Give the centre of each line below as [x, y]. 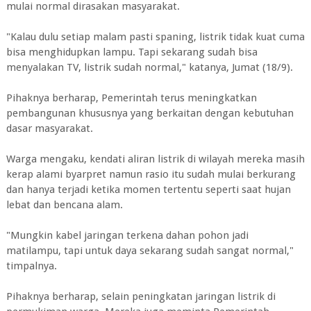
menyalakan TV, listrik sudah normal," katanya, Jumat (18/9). [149, 67]
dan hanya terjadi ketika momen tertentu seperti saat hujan [148, 190]
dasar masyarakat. [49, 128]
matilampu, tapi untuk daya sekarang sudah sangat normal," [150, 251]
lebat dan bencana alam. [64, 205]
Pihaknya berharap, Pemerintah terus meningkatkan [131, 98]
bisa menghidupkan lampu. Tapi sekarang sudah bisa [132, 52]
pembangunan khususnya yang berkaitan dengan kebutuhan [150, 113]
